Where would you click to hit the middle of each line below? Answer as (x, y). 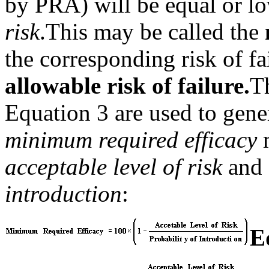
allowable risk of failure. (127, 85)
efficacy (224, 139)
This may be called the (155, 31)
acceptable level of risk (113, 166)
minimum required (92, 139)
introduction (63, 193)
